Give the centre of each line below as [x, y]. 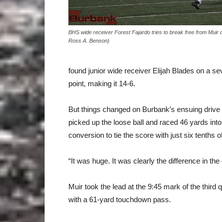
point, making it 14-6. [102, 83]
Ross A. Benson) [89, 40]
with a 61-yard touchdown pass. [120, 199]
